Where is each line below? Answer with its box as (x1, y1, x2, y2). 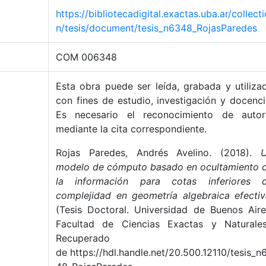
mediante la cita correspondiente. (56, 123, 207, 135)
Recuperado (56, 232, 110, 244)
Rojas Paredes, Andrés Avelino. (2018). (56, 147, 261, 159)
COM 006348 (56, 51, 117, 63)
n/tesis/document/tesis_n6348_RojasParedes (56, 22, 257, 34)
